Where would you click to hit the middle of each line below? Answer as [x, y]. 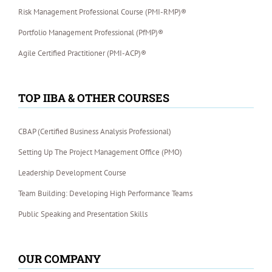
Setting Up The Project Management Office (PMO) [100, 152]
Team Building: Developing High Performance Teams [105, 194]
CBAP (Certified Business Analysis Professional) [95, 132]
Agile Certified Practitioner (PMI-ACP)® [82, 53]
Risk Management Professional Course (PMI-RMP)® [102, 12]
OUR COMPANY [59, 259]
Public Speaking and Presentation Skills [83, 214]
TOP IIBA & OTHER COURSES [94, 98]
